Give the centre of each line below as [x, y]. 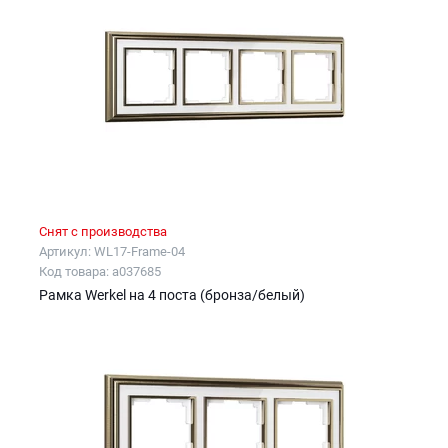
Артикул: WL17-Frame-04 [112, 252]
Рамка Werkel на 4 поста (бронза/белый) [172, 295]
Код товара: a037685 [100, 272]
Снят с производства [103, 232]
